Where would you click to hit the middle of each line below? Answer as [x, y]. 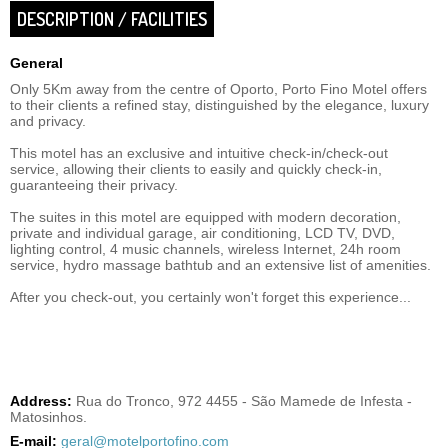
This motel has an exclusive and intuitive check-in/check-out [199, 153]
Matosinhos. [48, 417]
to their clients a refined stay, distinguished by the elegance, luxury [219, 105]
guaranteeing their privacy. [94, 185]
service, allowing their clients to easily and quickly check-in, [196, 169]
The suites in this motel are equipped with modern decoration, [205, 217]
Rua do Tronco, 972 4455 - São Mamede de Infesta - [244, 401]
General [36, 63]
